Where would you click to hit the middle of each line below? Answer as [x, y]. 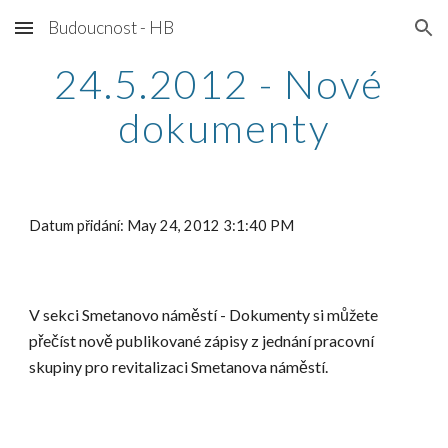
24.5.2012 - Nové [219, 84]
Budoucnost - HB [111, 27]
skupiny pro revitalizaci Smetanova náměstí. [179, 366]
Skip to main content [87, 37]
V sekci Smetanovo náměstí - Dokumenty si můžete [204, 314]
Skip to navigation [369, 37]
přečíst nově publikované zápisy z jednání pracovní [202, 340]
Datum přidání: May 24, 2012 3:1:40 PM [162, 225]
